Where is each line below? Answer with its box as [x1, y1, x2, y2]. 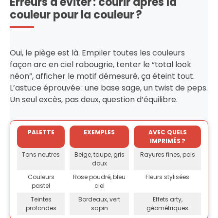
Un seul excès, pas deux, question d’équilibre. [10, 93, 178, 105]
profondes [25, 203, 56, 212]
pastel [32, 181, 50, 190]
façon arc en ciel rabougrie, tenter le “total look [10, 58, 191, 70]
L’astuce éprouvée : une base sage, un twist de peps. [10, 82, 208, 93]
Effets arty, [152, 195, 182, 203]
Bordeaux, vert [78, 195, 120, 203]
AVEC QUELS [148, 127, 187, 136]
